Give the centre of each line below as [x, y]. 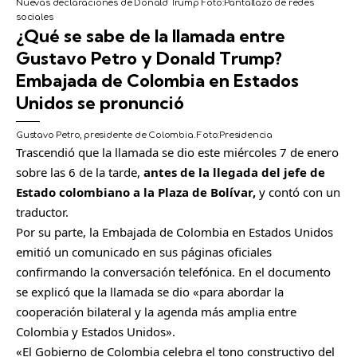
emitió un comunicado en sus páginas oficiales [144, 252]
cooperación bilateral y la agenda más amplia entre [156, 312]
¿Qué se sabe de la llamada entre [151, 36]
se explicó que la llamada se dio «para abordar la [150, 292]
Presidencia [246, 135]
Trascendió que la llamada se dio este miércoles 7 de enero [177, 152]
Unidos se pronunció [100, 103]
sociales [35, 17]
